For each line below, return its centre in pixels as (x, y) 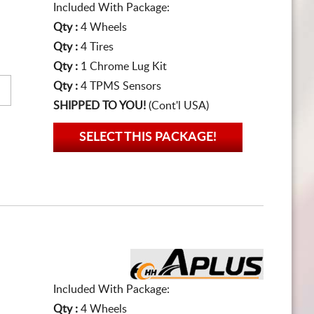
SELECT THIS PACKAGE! (148, 137)
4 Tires (97, 47)
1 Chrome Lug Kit (124, 67)
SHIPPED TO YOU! (100, 106)
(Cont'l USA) (177, 106)
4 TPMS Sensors (121, 86)
